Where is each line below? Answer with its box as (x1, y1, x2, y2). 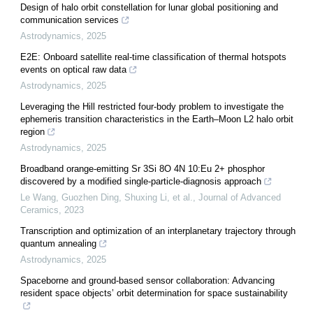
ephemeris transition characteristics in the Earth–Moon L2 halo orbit (20, 113, 293, 124)
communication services (20, 14, 119, 25)
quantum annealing (20, 238, 96, 249)
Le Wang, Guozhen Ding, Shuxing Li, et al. (20, 191, 193, 203)
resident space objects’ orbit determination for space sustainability (20, 287, 288, 298)
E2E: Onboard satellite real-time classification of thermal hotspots (20, 51, 286, 62)
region (20, 126, 45, 137)
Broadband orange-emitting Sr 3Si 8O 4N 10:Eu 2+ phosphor (20, 163, 265, 174)
